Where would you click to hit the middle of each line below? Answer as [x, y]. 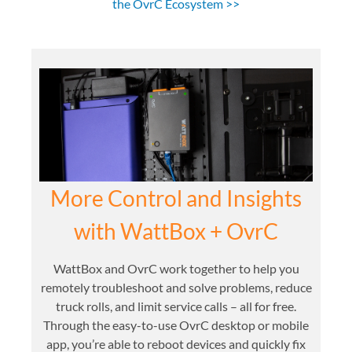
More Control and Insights [176, 198]
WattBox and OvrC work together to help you [176, 268]
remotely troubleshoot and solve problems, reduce [176, 287]
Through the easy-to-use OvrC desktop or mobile [176, 324]
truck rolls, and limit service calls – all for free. [176, 306]
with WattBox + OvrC [176, 231]
